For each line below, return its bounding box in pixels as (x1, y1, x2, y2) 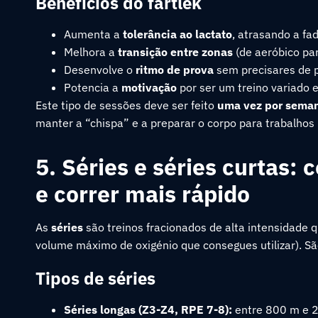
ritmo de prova (136, 62, 214, 77)
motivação (121, 80, 177, 94)
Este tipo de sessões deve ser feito (35, 98, 217, 112)
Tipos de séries (35, 267, 155, 290)
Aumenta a (64, 27, 123, 41)
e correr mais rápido (35, 179, 250, 209)
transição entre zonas (118, 45, 233, 59)
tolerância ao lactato (123, 27, 232, 41)
